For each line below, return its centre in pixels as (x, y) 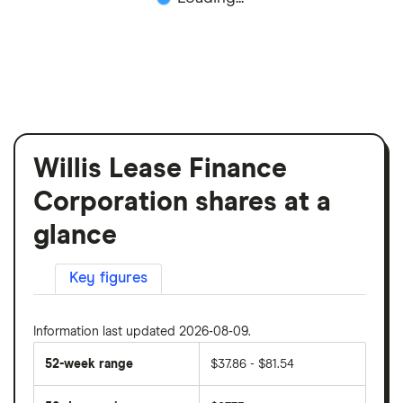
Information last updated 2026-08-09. (142, 331)
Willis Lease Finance (160, 169)
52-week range (89, 364)
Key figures (108, 278)
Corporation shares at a (182, 202)
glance (75, 235)
